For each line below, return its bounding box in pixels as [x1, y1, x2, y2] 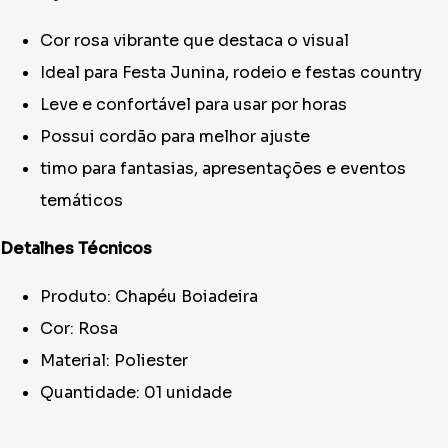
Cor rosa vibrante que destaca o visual [40, 30, 349, 51]
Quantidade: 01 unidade [40, 382, 232, 403]
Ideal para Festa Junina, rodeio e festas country [40, 62, 422, 83]
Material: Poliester [40, 350, 188, 371]
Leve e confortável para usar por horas [40, 94, 347, 115]
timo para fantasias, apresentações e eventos [40, 158, 406, 179]
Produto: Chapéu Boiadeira [40, 286, 258, 307]
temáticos [40, 190, 123, 211]
